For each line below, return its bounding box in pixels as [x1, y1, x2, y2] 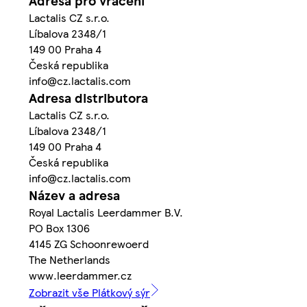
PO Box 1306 [29, 219, 90, 236]
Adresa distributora [29, 88, 148, 107]
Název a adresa [29, 185, 120, 204]
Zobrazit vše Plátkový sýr [29, 284, 150, 300]
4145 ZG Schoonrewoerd [29, 235, 149, 251]
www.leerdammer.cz [29, 267, 132, 283]
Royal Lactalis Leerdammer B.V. [29, 204, 183, 220]
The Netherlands [29, 251, 110, 267]
